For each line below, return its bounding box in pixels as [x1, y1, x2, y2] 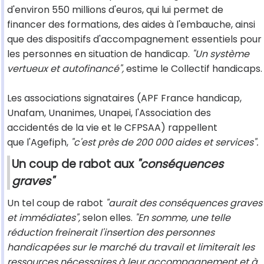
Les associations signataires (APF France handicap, [7, 91, 242, 105]
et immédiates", [7, 211, 80, 225]
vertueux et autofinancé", [7, 62, 124, 76]
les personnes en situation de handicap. [7, 47, 190, 61]
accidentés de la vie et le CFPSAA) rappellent [7, 121, 217, 135]
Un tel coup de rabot [7, 196, 103, 210]
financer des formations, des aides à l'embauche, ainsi [7, 18, 255, 32]
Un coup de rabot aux [12, 156, 137, 173]
